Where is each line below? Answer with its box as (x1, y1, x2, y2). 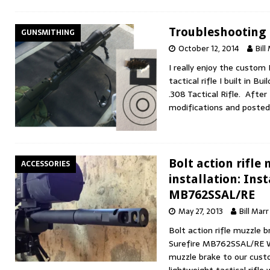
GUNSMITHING (21, 27, 75, 39)
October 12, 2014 (178, 42, 239, 55)
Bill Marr (239, 204, 269, 218)
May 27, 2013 (178, 204, 223, 218)
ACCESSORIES (21, 157, 70, 170)
